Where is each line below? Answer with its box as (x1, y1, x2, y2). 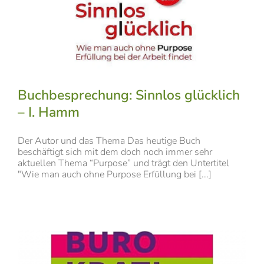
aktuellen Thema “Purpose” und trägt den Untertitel (18, 156, 229, 170)
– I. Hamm (18, 103, 80, 121)
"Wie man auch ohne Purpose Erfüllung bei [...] (18, 167, 212, 181)
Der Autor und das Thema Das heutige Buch (18, 134, 200, 147)
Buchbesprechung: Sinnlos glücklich (18, 85, 240, 104)
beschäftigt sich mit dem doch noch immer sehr (18, 145, 212, 159)
